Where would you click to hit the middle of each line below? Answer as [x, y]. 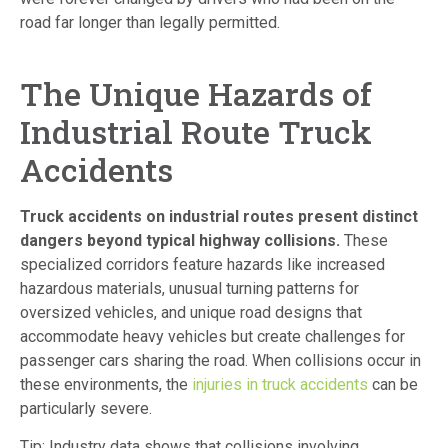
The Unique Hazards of [196, 94]
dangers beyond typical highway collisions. [180, 241]
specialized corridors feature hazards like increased [202, 265]
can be [393, 385]
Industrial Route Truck [196, 132]
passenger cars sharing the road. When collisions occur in [220, 361]
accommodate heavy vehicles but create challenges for [212, 337]
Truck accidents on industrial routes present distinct [219, 217]
